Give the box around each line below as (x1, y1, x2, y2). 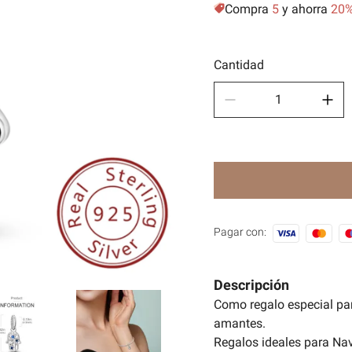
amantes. (214, 315, 266, 331)
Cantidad (214, 57, 264, 72)
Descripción (214, 276, 289, 293)
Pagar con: (214, 225, 266, 238)
